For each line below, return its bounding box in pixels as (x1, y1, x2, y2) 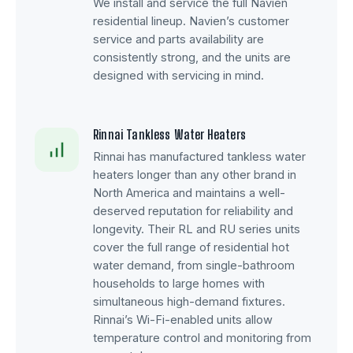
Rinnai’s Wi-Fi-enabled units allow (93, 312, 273, 327)
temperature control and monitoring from (93, 330, 311, 345)
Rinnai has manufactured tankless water (93, 149, 306, 164)
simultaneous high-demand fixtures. (93, 294, 285, 309)
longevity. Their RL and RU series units (93, 221, 300, 236)
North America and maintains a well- (93, 185, 285, 200)
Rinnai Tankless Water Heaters (93, 126, 246, 143)
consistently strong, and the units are (93, 50, 291, 65)
